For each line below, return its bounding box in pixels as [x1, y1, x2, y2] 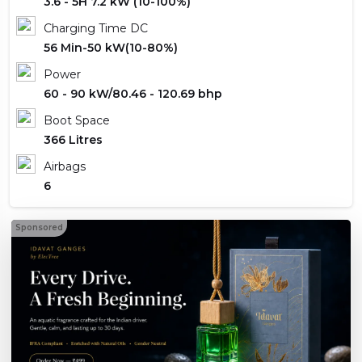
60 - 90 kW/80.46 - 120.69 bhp [44, 86, 222, 101]
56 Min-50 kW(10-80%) [44, 40, 178, 55]
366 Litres [44, 133, 103, 147]
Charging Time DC [44, 21, 148, 36]
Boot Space [44, 113, 110, 128]
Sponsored [15, 222, 63, 233]
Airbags [44, 159, 86, 174]
